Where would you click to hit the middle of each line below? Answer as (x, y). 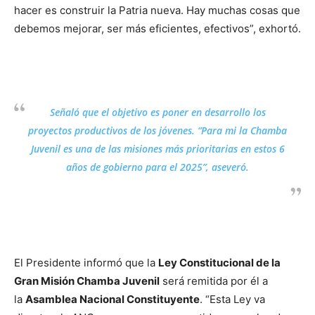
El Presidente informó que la (86, 263)
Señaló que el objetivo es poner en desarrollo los (157, 112)
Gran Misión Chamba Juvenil (87, 281)
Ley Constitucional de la (219, 263)
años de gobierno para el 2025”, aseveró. (157, 167)
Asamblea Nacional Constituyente (112, 299)
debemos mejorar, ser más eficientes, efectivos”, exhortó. (157, 28)
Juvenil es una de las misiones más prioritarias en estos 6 (157, 149)
